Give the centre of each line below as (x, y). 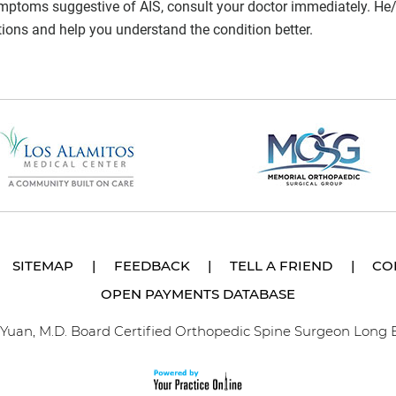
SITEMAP (43, 266)
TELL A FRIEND (282, 266)
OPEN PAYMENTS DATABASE (198, 294)
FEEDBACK (152, 266)
